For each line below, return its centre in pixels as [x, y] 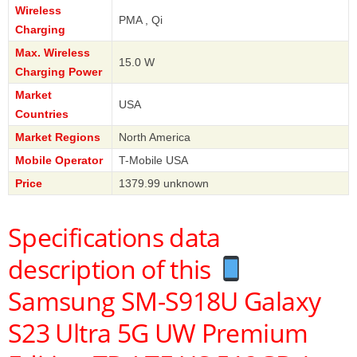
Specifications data [114, 237]
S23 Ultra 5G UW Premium [158, 332]
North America [155, 137]
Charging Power [59, 71]
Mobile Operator [59, 160]
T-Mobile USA [153, 160]
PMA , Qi [141, 20]
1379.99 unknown [164, 183]
